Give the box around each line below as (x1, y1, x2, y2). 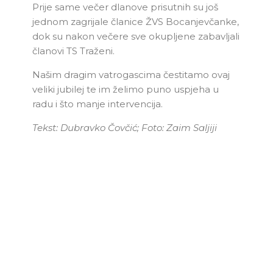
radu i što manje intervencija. (32, 97, 163, 110)
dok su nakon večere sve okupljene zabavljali (32, 30, 239, 42)
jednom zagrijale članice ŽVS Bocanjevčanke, (32, 15, 239, 27)
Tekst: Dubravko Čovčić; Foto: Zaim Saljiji (32, 121, 217, 133)
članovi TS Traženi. (32, 44, 115, 57)
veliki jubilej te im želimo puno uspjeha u (32, 83, 219, 95)
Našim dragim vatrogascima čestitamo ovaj (32, 68, 230, 80)
